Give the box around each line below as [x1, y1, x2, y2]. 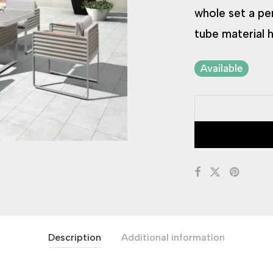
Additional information [121, 232, 225, 243]
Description [48, 232, 101, 243]
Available [200, 62, 243, 74]
